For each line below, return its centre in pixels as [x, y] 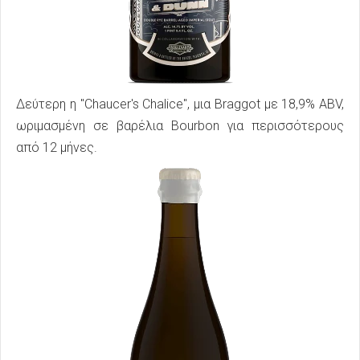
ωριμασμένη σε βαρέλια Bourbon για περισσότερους [180, 126]
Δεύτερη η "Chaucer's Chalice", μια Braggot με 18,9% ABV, [180, 104]
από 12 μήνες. [57, 147]
